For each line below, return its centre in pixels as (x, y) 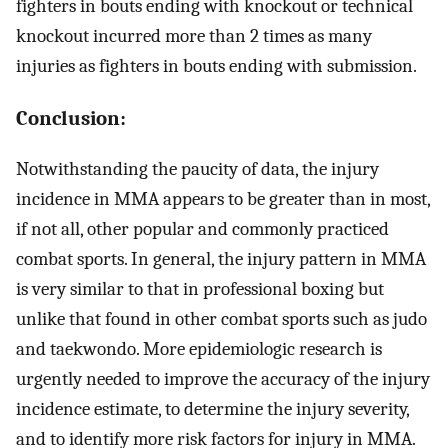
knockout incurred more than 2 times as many (194, 36)
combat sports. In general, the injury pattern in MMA (221, 258)
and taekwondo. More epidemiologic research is (199, 348)
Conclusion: (71, 117)
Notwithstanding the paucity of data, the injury (197, 168)
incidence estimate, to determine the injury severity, (212, 408)
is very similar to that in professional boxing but (200, 288)
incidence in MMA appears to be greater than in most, (223, 198)
